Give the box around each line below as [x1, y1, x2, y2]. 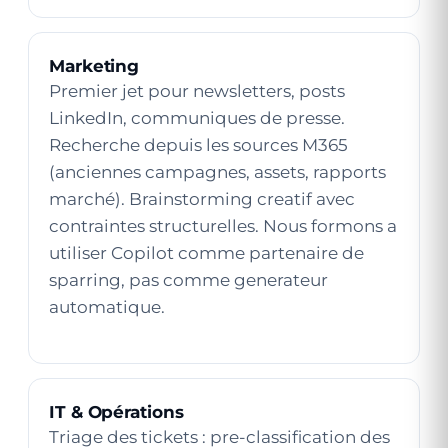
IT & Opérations [49, 402, 184, 422]
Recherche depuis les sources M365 [49, 135, 348, 155]
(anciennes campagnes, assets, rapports [49, 162, 386, 182]
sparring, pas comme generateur [49, 270, 328, 290]
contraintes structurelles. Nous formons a [49, 216, 397, 236]
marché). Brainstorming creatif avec [49, 189, 355, 209]
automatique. [49, 297, 165, 317]
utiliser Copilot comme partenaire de [49, 243, 364, 263]
